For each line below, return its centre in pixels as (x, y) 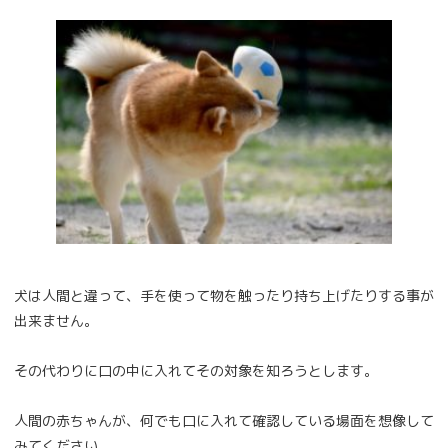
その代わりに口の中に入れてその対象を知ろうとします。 (196, 370)
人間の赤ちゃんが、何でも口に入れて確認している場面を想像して (224, 421)
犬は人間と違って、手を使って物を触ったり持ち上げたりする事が (224, 295)
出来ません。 (56, 320)
